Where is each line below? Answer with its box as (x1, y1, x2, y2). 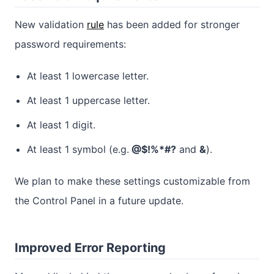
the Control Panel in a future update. (15, 194, 183, 207)
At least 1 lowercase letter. (27, 70, 149, 83)
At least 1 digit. (27, 119, 95, 131)
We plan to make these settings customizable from (15, 175, 250, 188)
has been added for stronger (104, 18, 240, 31)
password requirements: (15, 38, 126, 51)
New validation (15, 18, 87, 31)
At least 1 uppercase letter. (27, 94, 150, 107)
